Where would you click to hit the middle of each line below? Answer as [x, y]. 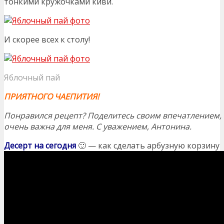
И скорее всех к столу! [47, 39]
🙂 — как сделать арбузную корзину [148, 145]
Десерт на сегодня [40, 145]
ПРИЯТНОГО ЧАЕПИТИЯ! [51, 96]
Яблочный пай [32, 77]
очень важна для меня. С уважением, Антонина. [98, 126]
